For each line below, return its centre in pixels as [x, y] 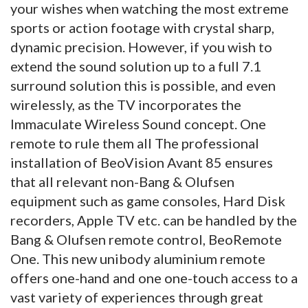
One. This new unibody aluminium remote [138, 258]
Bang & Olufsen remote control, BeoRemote [146, 239]
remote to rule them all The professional [135, 143]
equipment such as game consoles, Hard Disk [148, 200]
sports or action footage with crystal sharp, [142, 27]
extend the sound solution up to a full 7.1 [136, 66]
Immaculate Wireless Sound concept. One [138, 123]
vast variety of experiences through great [137, 297]
